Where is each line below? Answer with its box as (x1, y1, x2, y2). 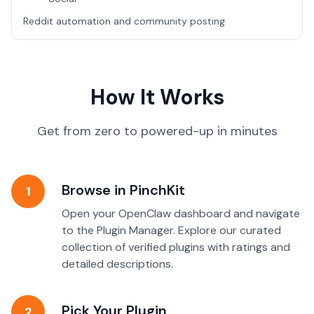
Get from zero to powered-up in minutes (36, 123, 278, 139)
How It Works (90, 83, 224, 111)
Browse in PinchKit (62, 181, 185, 199)
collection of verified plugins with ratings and (62, 240, 290, 254)
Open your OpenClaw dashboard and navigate (62, 206, 300, 221)
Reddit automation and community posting (23, 15, 225, 27)
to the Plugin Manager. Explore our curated (62, 223, 281, 238)
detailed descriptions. (62, 257, 173, 271)
